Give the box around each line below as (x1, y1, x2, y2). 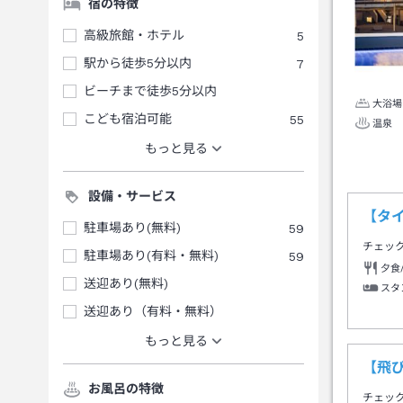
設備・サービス (88, 189, 176, 203)
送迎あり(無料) (84, 276, 168, 291)
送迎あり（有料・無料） (84, 304, 222, 318)
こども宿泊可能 (84, 112, 172, 126)
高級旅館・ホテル (84, 28, 184, 42)
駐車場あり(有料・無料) (84, 248, 219, 263)
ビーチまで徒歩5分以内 (84, 84, 217, 98)
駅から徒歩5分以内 (84, 56, 192, 70)
